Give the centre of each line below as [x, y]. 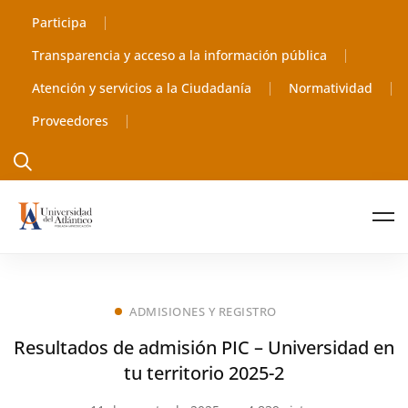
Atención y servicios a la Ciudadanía [142, 88]
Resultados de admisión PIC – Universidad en [204, 347]
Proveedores [70, 121]
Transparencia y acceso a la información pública [179, 55]
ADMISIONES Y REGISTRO [203, 311]
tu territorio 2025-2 [204, 373]
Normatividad [331, 88]
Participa [59, 22]
